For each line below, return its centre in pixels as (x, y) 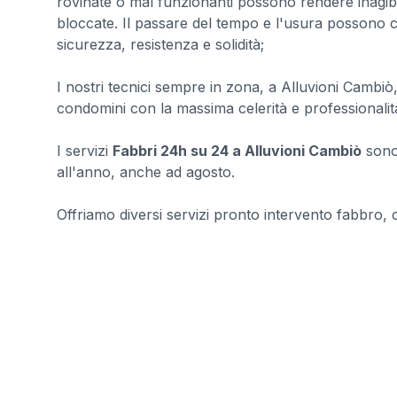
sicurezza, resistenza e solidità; (160, 44)
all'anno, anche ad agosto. (146, 172)
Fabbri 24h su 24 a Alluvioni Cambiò (237, 151)
